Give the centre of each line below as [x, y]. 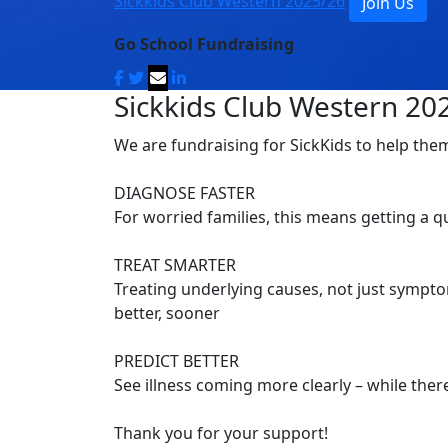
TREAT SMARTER [175, 265]
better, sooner [167, 313]
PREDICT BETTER [176, 361]
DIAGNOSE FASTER [184, 193]
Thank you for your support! [221, 433]
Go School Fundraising [204, 44]
